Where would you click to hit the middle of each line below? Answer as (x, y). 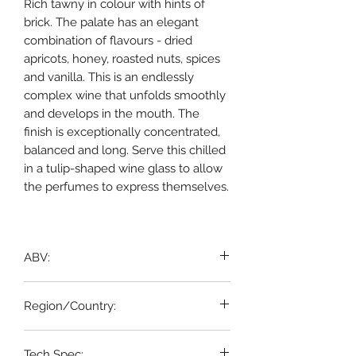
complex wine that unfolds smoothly (125, 95)
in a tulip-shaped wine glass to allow (123, 168)
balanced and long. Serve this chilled (125, 150)
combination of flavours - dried (108, 40)
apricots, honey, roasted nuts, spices (122, 58)
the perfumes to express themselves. (126, 186)
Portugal (47, 338)
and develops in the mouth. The (112, 113)
